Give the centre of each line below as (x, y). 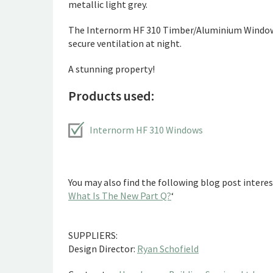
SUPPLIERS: (93, 235)
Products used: (111, 96)
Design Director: (103, 249)
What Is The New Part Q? (120, 196)
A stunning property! (112, 69)
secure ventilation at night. (125, 43)
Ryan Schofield (168, 249)
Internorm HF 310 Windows (146, 130)
